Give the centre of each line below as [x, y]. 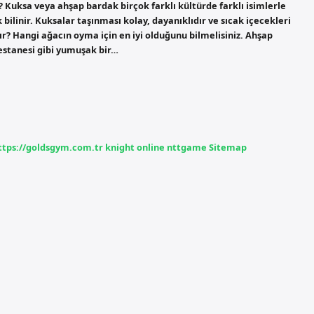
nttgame [187, 147]
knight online [135, 147]
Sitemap [228, 147]
